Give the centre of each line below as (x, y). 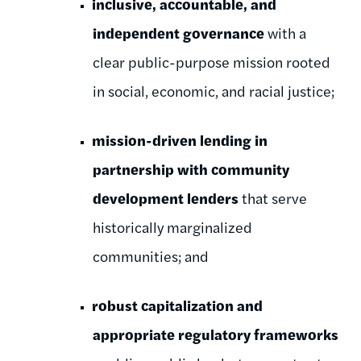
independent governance (180, 33)
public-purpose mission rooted (229, 62)
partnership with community (191, 169)
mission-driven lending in (180, 140)
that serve (274, 198)
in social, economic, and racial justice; (214, 91)
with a (287, 33)
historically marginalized (172, 227)
